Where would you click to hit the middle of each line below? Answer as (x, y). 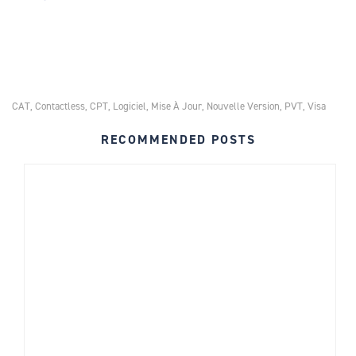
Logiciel (130, 106)
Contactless (60, 106)
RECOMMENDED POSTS (178, 140)
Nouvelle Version (243, 106)
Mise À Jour (176, 106)
